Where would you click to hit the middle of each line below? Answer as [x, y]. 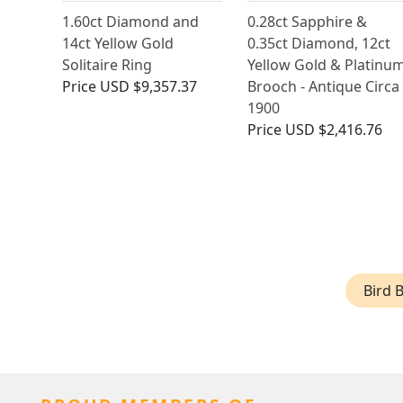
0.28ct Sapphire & [307, 22]
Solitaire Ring [107, 65]
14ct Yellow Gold [118, 44]
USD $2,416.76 [333, 130]
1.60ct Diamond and [130, 22]
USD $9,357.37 [148, 87]
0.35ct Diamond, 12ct [318, 44]
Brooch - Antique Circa [323, 87]
